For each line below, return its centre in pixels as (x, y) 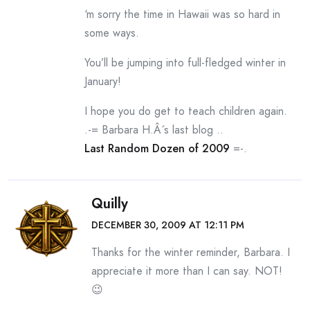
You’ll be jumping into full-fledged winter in (185, 63)
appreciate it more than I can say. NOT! (187, 271)
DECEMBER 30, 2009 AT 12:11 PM (168, 225)
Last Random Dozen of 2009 (157, 148)
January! (103, 81)
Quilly (110, 204)
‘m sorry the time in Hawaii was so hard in (182, 14)
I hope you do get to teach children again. (186, 111)
